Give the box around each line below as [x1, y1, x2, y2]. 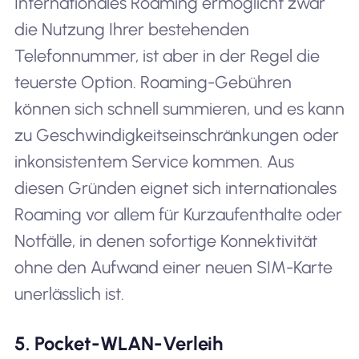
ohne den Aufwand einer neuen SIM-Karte [14, 256, 333, 277]
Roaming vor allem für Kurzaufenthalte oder [14, 204, 342, 224]
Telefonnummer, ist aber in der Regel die [14, 45, 320, 66]
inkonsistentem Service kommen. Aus [14, 151, 294, 171]
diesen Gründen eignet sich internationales [14, 177, 337, 198]
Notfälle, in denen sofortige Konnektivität [14, 230, 317, 251]
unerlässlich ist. [14, 283, 124, 304]
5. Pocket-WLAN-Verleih [14, 331, 223, 355]
